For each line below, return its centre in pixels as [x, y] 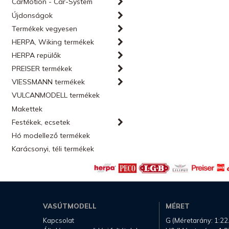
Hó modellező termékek [51, 135]
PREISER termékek [42, 68]
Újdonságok [32, 15]
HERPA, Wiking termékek [53, 42]
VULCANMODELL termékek [56, 95]
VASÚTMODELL [70, 206]
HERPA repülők [37, 55]
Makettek [27, 109]
